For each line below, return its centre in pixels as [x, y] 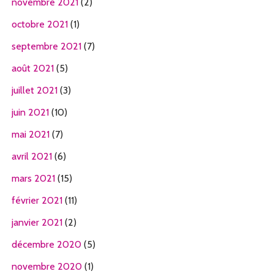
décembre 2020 [46, 245]
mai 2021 [30, 135]
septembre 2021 [46, 46]
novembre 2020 [46, 267]
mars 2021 [33, 179]
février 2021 [37, 201]
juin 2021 [30, 113]
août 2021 [32, 68]
